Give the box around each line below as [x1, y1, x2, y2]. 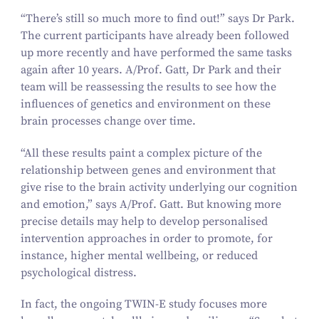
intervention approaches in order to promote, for [20, 231, 273, 246]
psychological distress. [20, 265, 137, 280]
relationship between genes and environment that [20, 162, 276, 177]
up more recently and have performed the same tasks [20, 45, 292, 60]
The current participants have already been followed [20, 28, 289, 43]
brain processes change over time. [20, 113, 196, 128]
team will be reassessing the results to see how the [20, 79, 276, 94]
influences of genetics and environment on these [20, 96, 271, 111]
